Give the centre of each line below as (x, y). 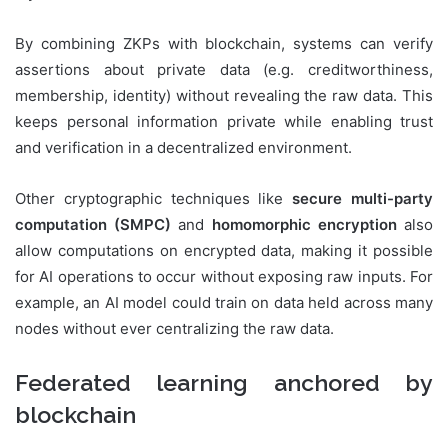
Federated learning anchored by (224, 383)
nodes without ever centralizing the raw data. (174, 329)
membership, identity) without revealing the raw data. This (224, 96)
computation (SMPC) (93, 225)
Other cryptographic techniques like (154, 199)
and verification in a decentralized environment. (183, 148)
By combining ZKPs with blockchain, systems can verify (224, 44)
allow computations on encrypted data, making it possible (224, 251)
